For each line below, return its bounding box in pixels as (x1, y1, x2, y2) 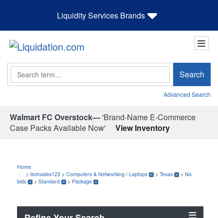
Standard (38, 177, 60, 185)
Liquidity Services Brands (57, 9, 145, 21)
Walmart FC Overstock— (10, 111, 100, 123)
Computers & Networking (66, 170, 125, 178)
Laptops (129, 170, 147, 178)
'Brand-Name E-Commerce (100, 111, 196, 123)
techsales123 (30, 170, 60, 178)
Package (72, 177, 92, 185)
